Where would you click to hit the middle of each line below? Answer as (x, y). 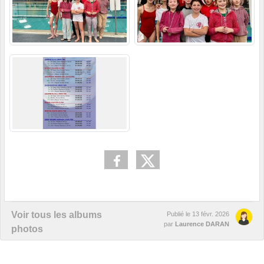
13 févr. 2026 (211, 214)
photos (27, 229)
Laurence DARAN (202, 224)
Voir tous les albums (57, 215)
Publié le (179, 214)
